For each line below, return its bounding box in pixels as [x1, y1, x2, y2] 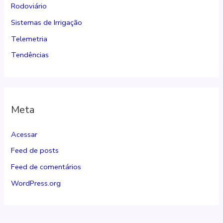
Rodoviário [11, 1, 47, 11]
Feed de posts [11, 145, 59, 156]
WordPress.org [11, 178, 61, 188]
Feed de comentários [11, 161, 82, 172]
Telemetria [11, 33, 48, 44]
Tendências [11, 50, 49, 60]
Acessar [11, 129, 38, 139]
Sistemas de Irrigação [11, 17, 83, 28]
